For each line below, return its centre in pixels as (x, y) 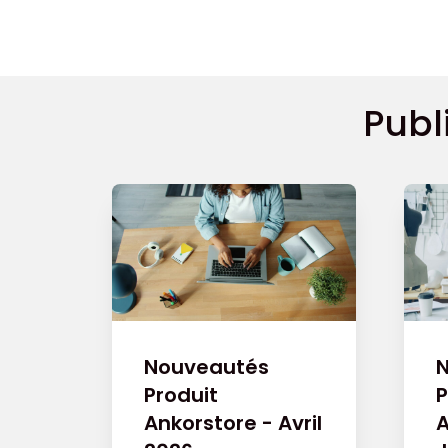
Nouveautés (206, 366)
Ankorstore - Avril (233, 422)
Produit (181, 394)
